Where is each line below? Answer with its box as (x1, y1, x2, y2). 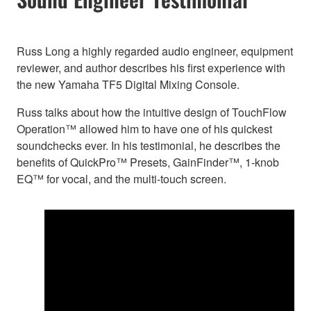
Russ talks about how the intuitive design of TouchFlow (17, 103, 287, 120)
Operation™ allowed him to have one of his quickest (17, 120, 272, 137)
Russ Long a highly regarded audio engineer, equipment (17, 42, 293, 59)
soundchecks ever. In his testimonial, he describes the (17, 137, 280, 153)
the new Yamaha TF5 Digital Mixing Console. (17, 76, 239, 92)
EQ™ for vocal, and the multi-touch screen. (17, 170, 226, 187)
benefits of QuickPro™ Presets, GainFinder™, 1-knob (17, 153, 279, 170)
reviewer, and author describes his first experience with (17, 59, 285, 76)
